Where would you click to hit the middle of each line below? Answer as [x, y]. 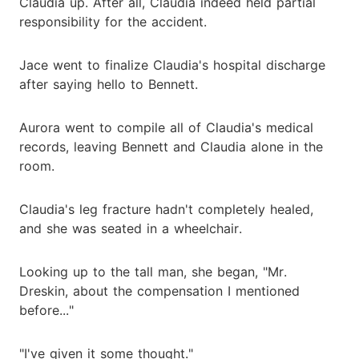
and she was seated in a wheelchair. [131, 228]
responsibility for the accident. [113, 21]
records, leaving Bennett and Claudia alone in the [171, 146]
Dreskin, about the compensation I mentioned [159, 290]
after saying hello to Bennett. [109, 84]
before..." [46, 310]
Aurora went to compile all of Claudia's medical [166, 127]
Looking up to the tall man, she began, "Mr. [153, 271]
